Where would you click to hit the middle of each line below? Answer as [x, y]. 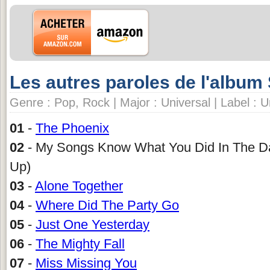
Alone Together [79, 186]
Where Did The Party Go [107, 205]
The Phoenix [72, 128]
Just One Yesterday [93, 224]
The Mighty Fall [80, 243]
